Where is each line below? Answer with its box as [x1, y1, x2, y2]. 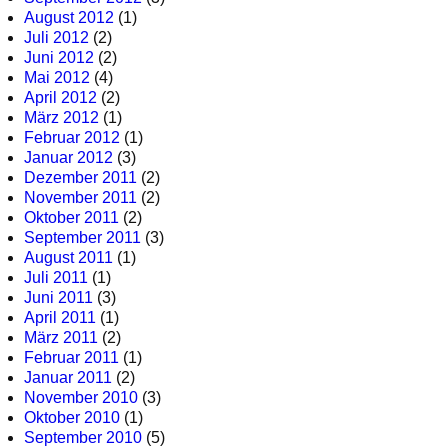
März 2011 [24, 329, 98, 347]
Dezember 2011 [24, 169, 137, 187]
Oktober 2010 [24, 409, 120, 427]
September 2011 [24, 229, 141, 247]
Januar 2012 [24, 149, 113, 167]
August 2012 [24, 9, 114, 27]
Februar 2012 [24, 129, 120, 147]
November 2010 [24, 389, 138, 407]
